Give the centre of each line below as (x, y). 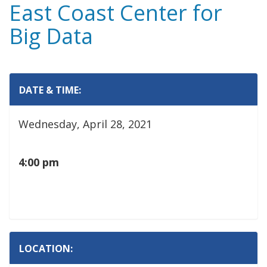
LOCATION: (46, 249)
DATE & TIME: (50, 90)
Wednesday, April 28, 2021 (85, 124)
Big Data (51, 36)
